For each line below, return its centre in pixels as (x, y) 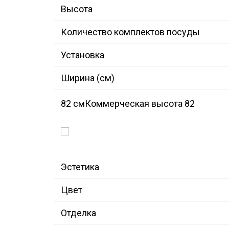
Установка (83, 55)
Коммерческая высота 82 (140, 104)
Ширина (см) (88, 78)
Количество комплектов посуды (130, 32)
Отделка (78, 213)
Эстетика (80, 167)
